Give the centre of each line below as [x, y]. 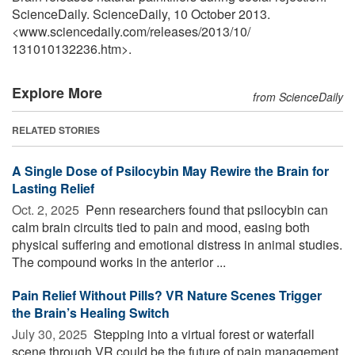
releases [174, 31]
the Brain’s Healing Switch [91, 312]
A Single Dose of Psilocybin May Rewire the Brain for [170, 170]
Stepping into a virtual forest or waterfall [202, 334]
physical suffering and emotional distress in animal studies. [177, 244]
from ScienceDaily [298, 96]
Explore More [57, 92]
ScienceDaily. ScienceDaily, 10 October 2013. [141, 13]
